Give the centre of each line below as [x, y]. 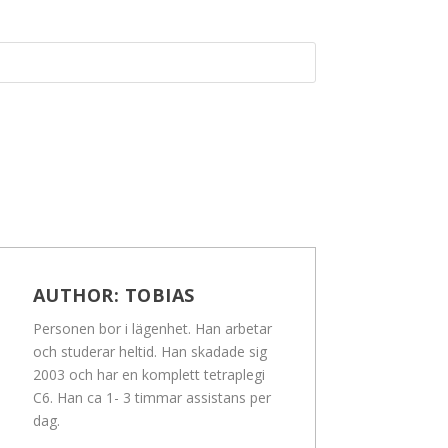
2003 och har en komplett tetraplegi [148, 375]
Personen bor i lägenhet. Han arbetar [152, 329]
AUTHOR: [78, 295]
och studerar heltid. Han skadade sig [149, 352]
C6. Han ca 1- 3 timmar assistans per [151, 398]
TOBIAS [159, 295]
